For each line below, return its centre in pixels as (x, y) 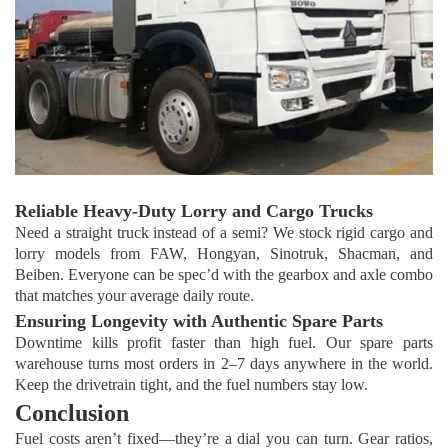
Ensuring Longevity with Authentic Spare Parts (204, 321)
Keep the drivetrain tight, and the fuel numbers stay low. (191, 385)
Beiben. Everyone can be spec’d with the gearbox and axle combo (224, 275)
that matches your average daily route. (134, 296)
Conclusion (72, 413)
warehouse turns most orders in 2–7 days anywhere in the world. (224, 364)
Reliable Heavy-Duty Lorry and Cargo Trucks (199, 211)
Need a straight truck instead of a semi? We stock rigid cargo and (224, 233)
